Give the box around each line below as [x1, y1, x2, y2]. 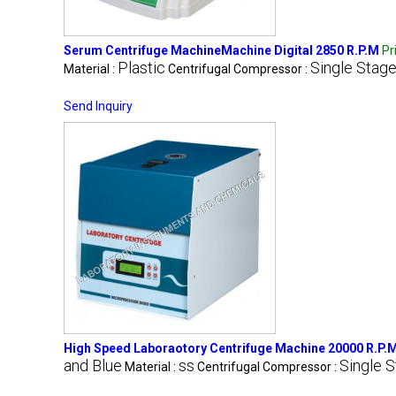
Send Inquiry [64, 98, 133, 113]
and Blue [64, 355, 122, 375]
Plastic [118, 57, 165, 77]
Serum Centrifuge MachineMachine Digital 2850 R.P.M [64, 42, 379, 57]
